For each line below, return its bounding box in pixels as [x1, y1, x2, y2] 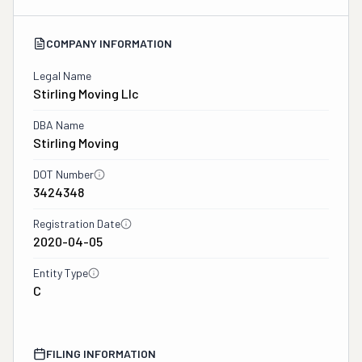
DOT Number [33, 167, 94, 181]
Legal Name [33, 69, 91, 82]
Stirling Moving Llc [33, 86, 139, 101]
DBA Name [33, 118, 84, 132]
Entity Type [33, 266, 88, 280]
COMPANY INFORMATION [46, 36, 172, 50]
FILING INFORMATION [46, 347, 156, 360]
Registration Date [33, 217, 120, 230]
